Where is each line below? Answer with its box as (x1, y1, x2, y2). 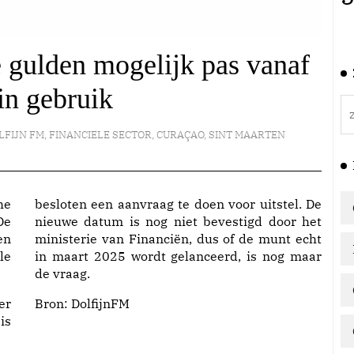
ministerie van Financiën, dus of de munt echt (35, 231, 322, 247)
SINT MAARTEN (208, 128, 285, 141)
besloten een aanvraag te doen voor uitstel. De (35, 196, 322, 212)
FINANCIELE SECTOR (48, 128, 152, 141)
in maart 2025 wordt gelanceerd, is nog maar (35, 248, 322, 264)
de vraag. (35, 265, 90, 281)
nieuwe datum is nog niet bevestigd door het (35, 213, 322, 229)
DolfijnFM (71, 296, 130, 311)
